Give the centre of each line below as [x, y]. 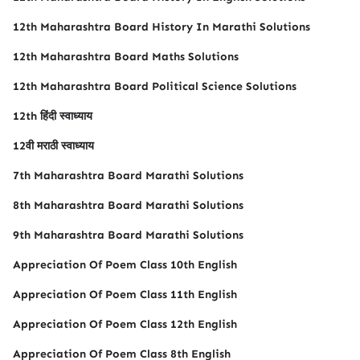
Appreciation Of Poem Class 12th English [125, 324]
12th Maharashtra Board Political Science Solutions [155, 86]
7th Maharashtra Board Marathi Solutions [128, 176]
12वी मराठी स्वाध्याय [53, 146]
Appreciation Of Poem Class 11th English [125, 295]
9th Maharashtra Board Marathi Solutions [128, 235]
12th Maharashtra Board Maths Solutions [126, 57]
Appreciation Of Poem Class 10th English [125, 265]
